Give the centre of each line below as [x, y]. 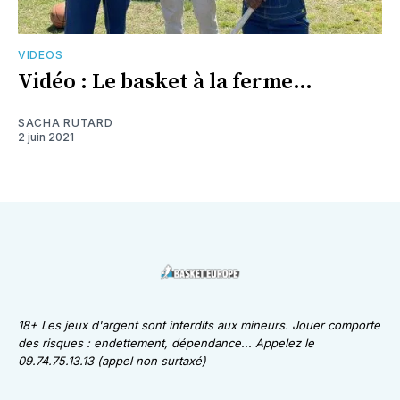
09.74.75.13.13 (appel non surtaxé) [112, 361]
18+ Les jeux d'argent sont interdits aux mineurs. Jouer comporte [199, 325]
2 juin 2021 [46, 137]
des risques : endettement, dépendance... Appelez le [166, 343]
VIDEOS [41, 55]
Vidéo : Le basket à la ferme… [165, 83]
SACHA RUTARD [66, 123]
